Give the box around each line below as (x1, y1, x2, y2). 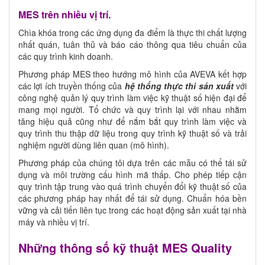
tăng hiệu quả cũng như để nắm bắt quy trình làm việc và (18, 115, 247, 127)
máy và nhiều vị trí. (18, 215, 89, 228)
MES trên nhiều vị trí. (18, 7, 111, 21)
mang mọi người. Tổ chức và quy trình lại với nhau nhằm (18, 103, 247, 115)
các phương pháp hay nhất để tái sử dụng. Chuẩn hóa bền (18, 192, 247, 204)
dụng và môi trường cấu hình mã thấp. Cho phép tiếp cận (18, 168, 247, 180)
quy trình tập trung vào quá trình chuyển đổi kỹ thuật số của (18, 180, 247, 192)
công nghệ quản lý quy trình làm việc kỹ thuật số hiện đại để (18, 91, 247, 104)
